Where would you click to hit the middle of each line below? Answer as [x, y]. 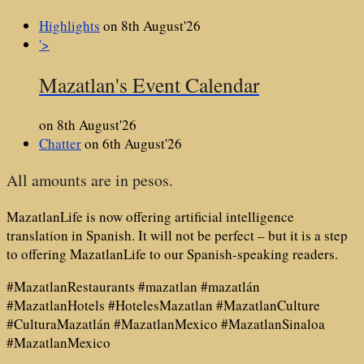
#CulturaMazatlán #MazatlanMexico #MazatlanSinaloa [166, 324]
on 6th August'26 [132, 144]
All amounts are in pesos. [90, 180]
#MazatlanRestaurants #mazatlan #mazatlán [133, 287]
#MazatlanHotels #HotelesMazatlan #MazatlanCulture [163, 305]
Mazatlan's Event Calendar [149, 85]
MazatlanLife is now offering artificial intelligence [150, 217]
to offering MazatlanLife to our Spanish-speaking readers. [172, 254]
